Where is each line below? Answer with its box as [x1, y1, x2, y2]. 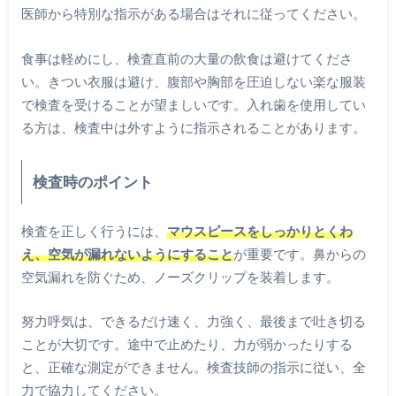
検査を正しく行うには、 [20, 222, 167, 239]
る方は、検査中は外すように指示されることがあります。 [20, 118, 366, 135]
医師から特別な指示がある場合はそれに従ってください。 [20, 5, 366, 22]
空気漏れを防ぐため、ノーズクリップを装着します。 [20, 268, 339, 285]
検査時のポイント [32, 172, 153, 192]
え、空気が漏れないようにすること [20, 245, 233, 262]
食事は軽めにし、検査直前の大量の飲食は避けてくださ [20, 49, 353, 66]
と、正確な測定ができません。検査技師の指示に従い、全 [20, 359, 366, 376]
